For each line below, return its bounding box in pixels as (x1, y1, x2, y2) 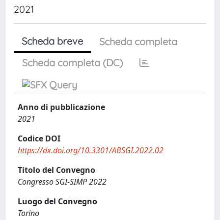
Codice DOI (18, 133, 60, 144)
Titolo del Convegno (18, 165, 95, 175)
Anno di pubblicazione (18, 102, 105, 112)
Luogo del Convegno (18, 196, 97, 207)
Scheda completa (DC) (22, 56, 123, 69)
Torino (18, 208, 39, 219)
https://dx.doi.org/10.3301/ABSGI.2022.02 (18, 145, 164, 156)
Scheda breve (22, 35, 83, 47)
